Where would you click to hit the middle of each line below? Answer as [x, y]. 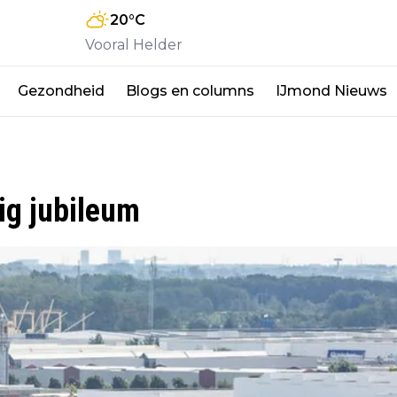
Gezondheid [61, 90]
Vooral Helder [134, 44]
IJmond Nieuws [331, 90]
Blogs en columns [190, 90]
